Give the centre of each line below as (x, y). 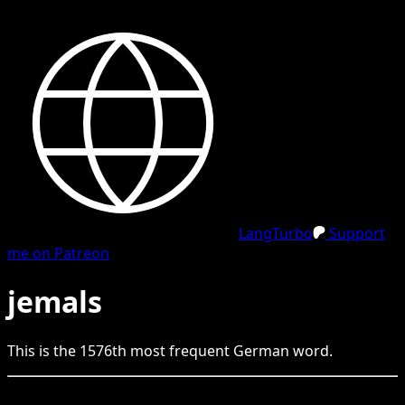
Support (355, 233)
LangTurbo (276, 233)
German (261, 350)
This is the (43, 350)
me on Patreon (58, 253)
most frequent (180, 350)
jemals (55, 302)
